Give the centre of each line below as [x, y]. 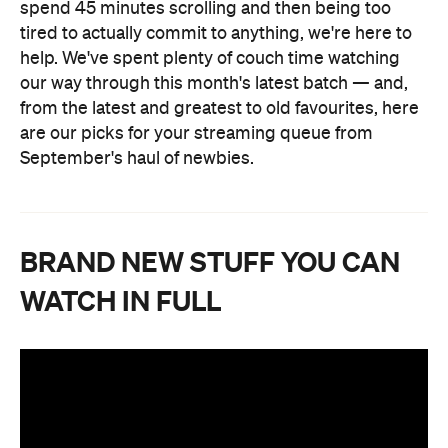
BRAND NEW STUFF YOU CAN [210, 261]
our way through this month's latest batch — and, [214, 83]
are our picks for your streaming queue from [196, 133]
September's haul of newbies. [137, 158]
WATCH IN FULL [120, 300]
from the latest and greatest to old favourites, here [219, 108]
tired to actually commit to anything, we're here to [216, 33]
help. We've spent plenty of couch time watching [210, 58]
